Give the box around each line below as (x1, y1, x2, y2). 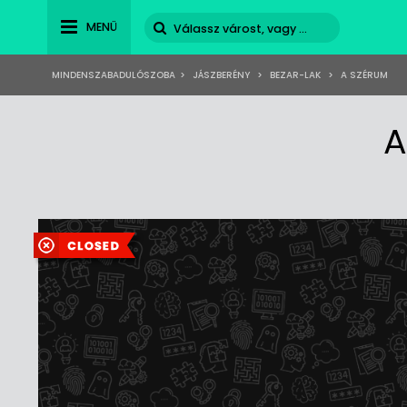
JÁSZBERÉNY (193, 68, 250, 82)
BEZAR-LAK (270, 68, 321, 82)
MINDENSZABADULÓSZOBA (52, 68, 175, 82)
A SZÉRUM (338, 68, 388, 82)
